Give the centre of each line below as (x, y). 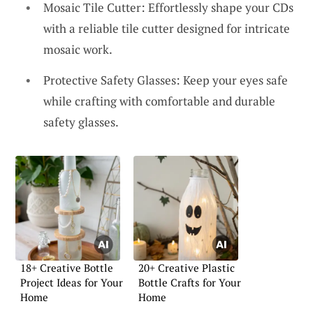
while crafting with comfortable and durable (159, 101)
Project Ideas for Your (72, 282)
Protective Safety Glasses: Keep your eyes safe (166, 80)
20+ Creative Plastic (187, 267)
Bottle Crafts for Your (190, 282)
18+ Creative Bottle (67, 267)
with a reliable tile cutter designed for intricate (167, 29)
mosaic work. (78, 50)
